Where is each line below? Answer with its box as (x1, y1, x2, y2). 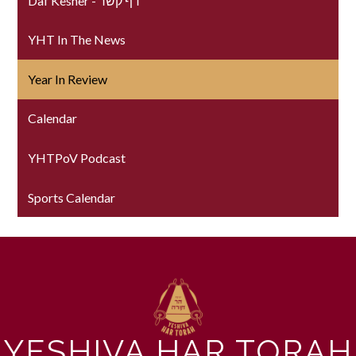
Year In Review (28, 71, 108, 87)
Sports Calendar (28, 189, 116, 205)
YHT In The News (28, 32, 126, 48)
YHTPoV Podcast (28, 149, 126, 165)
